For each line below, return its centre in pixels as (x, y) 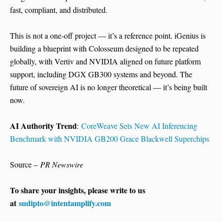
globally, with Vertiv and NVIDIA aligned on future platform (105, 61)
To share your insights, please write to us (78, 190)
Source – (25, 165)
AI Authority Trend (43, 126)
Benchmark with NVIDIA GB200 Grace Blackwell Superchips (110, 139)
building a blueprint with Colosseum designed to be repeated (104, 49)
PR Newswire (62, 165)
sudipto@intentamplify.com (65, 203)
